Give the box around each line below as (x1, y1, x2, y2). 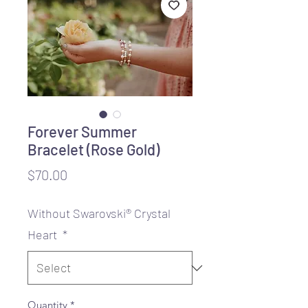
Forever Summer (27, 122, 137, 141)
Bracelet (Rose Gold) (27, 140, 159, 159)
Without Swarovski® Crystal (27, 206, 170, 221)
